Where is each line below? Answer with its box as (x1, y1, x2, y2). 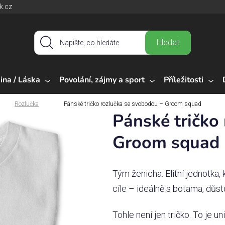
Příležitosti (164, 74, 203, 85)
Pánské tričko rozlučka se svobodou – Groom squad (64, 100, 201, 107)
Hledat (157, 38, 180, 48)
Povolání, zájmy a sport (59, 74, 145, 85)
